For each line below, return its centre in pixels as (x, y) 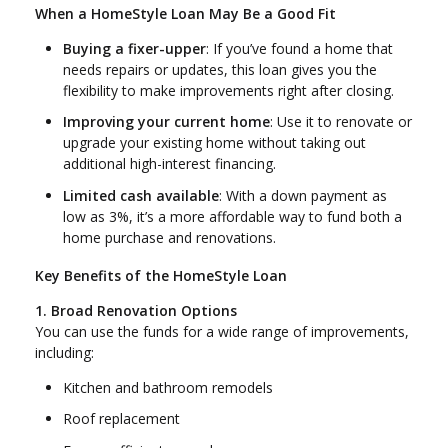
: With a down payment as (303, 195)
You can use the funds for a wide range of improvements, (222, 331)
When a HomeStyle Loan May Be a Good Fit (185, 13)
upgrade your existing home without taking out (214, 143)
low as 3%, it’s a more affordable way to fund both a (232, 216)
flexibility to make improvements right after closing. (228, 90)
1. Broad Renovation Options (136, 310)
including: (64, 352)
